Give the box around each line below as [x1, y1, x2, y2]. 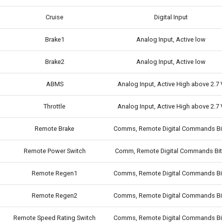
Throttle [44, 102, 65, 110]
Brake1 [45, 35, 64, 43]
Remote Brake [35, 124, 74, 132]
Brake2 [45, 57, 64, 65]
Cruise [46, 13, 63, 21]
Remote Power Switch [23, 147, 86, 155]
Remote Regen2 [32, 191, 77, 199]
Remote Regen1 [32, 169, 77, 177]
